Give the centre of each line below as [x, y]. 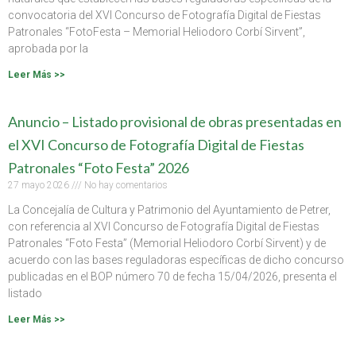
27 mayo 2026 [40, 185]
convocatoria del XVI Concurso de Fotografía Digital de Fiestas [164, 15]
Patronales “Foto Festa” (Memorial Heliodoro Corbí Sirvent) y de [167, 243]
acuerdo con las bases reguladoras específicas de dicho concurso [176, 259]
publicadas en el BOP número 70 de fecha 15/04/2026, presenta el [172, 276]
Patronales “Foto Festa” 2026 [99, 167]
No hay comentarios [125, 185]
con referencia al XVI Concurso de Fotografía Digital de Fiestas [164, 226]
